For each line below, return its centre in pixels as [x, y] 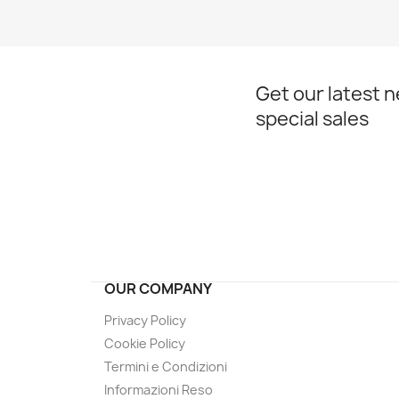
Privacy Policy [145, 320]
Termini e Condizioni [166, 366]
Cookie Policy [145, 343]
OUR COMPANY [158, 289]
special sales [312, 119]
